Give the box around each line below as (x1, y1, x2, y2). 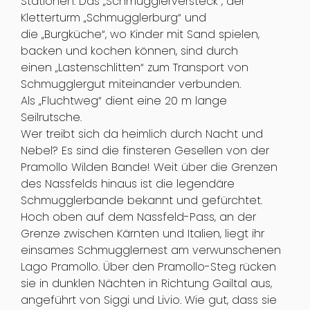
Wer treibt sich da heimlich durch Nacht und (20, 125, 263, 142)
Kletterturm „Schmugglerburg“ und (20, 9, 206, 26)
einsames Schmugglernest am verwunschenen (20, 241, 281, 258)
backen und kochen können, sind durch (20, 42, 238, 59)
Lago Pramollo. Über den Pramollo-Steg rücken (20, 258, 276, 275)
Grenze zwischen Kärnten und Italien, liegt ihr (20, 225, 264, 241)
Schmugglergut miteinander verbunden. (20, 75, 241, 92)
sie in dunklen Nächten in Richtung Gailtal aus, (20, 275, 272, 291)
